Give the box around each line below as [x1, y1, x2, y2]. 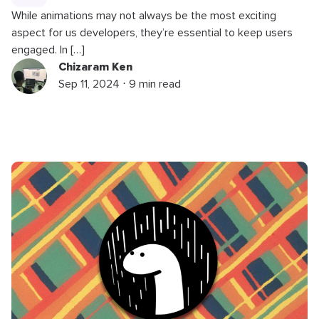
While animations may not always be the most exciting [11, 10, 276, 22]
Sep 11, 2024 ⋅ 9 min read [58, 78, 181, 90]
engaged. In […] [11, 44, 85, 56]
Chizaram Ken [58, 60, 132, 75]
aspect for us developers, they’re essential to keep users [11, 27, 293, 39]
